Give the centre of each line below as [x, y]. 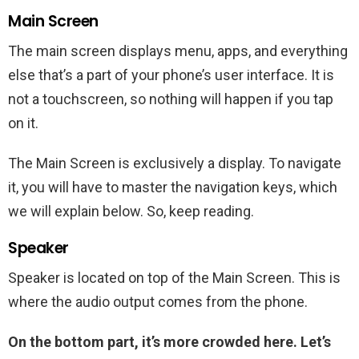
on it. [23, 123]
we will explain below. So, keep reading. [131, 211]
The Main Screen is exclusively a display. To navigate [175, 163]
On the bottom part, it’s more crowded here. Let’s [169, 341]
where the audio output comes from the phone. [158, 301]
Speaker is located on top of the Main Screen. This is [174, 277]
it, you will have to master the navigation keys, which [173, 187]
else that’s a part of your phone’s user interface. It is [171, 75]
